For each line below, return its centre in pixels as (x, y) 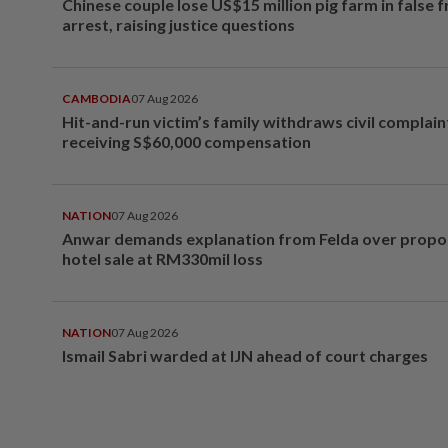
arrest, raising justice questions (178, 24)
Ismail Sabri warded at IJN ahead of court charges (245, 355)
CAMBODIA (96, 98)
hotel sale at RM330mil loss (162, 258)
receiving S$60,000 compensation (186, 141)
